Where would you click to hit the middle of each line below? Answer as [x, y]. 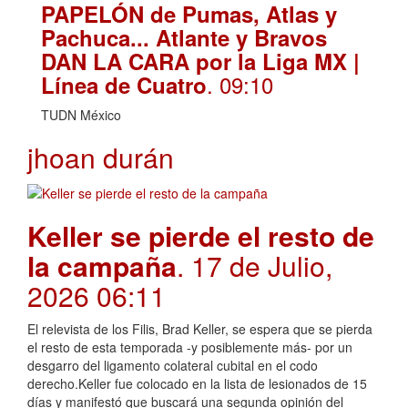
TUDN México [81, 115]
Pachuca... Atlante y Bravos [184, 38]
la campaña [102, 265]
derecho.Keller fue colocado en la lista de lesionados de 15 [197, 383]
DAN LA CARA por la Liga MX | [200, 61]
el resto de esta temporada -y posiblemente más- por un [190, 347]
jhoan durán [101, 158]
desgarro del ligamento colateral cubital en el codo [173, 365]
